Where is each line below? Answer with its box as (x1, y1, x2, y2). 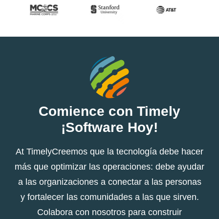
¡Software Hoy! (61, 119, 158, 135)
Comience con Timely (39, 103, 180, 119)
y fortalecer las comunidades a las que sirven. (20, 192, 199, 202)
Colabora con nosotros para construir (37, 207, 182, 217)
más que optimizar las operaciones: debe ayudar (15, 161, 204, 172)
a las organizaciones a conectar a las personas (18, 176, 201, 187)
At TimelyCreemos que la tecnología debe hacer (16, 146, 203, 156)
